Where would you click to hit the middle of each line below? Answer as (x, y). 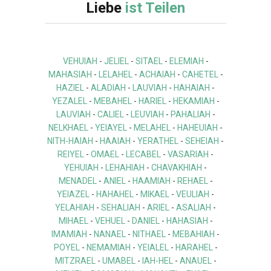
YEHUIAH (81, 167)
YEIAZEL (73, 194)
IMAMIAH (69, 234)
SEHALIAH (121, 207)
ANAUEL (195, 260)
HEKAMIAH (194, 101)
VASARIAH (188, 154)
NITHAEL (149, 234)
